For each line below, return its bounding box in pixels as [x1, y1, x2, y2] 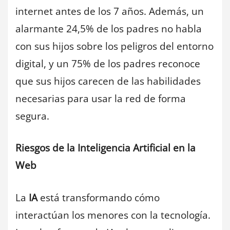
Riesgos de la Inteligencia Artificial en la [15, 141, 196, 155]
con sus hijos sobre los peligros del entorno [15, 39, 214, 53]
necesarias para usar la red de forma [15, 91, 186, 105]
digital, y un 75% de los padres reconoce [15, 56, 200, 70]
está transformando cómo [37, 190, 160, 204]
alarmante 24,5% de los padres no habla [15, 22, 202, 35]
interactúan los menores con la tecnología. [15, 208, 210, 222]
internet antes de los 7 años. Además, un [15, 4, 204, 18]
